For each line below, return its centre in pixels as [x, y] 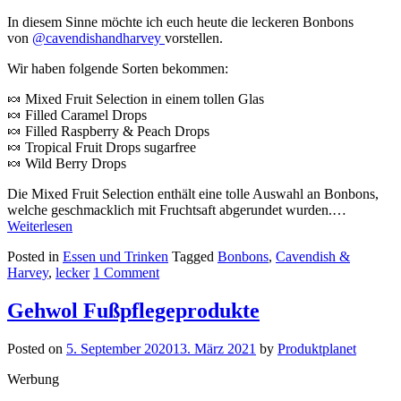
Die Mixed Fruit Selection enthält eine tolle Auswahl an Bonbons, [193, 194]
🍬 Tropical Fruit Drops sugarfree [102, 148]
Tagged [195, 257]
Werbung [33, 380]
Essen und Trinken [115, 257]
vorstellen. [194, 38]
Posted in [35, 257]
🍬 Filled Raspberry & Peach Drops [108, 132]
